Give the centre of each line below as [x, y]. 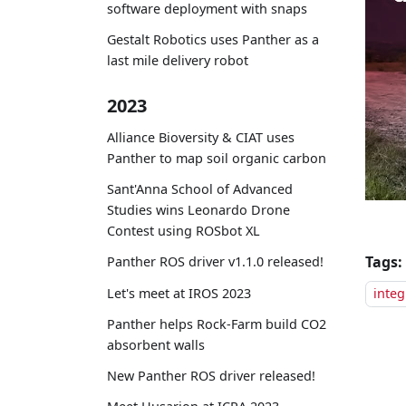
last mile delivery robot [178, 61]
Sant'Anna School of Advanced [200, 189]
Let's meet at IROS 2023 [179, 293]
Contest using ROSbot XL [184, 231]
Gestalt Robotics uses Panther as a [213, 40]
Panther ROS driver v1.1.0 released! [215, 262]
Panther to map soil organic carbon [217, 158]
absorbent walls [156, 344]
